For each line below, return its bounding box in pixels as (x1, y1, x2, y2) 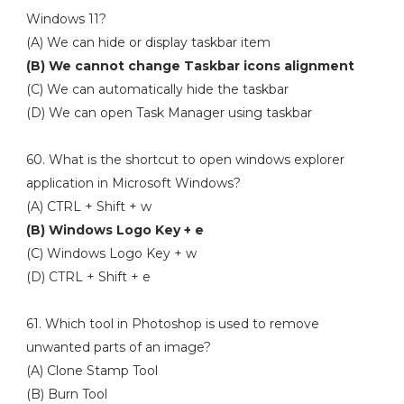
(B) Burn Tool (25, 386, 107, 402)
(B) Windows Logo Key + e (25, 222, 204, 238)
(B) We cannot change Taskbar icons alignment (25, 58, 354, 74)
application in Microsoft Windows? (25, 175, 241, 191)
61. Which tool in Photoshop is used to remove (25, 316, 319, 332)
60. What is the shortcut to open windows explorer (25, 151, 344, 168)
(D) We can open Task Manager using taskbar (25, 105, 312, 121)
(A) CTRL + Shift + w (25, 198, 155, 215)
